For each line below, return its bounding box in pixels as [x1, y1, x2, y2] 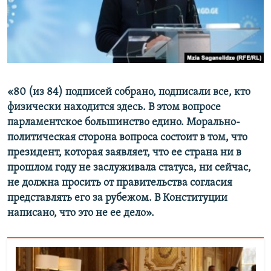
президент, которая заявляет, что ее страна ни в [7, 147, 241, 159]
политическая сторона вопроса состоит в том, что [7, 132, 247, 144]
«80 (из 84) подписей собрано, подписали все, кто [7, 87, 250, 99]
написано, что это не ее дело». [7, 207, 154, 220]
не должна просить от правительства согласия [7, 177, 232, 189]
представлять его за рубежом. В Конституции [7, 192, 227, 204]
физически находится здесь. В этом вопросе [7, 102, 221, 114]
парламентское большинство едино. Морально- [7, 117, 240, 129]
